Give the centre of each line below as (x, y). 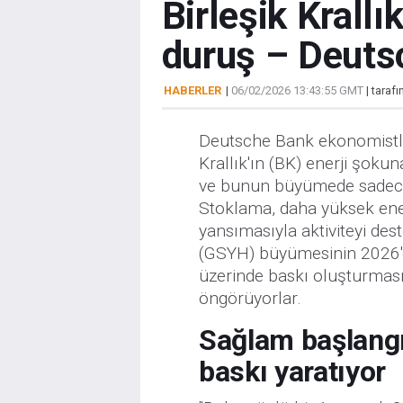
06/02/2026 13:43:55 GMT (297, 90)
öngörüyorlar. (250, 298)
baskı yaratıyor (292, 371)
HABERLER (192, 90)
